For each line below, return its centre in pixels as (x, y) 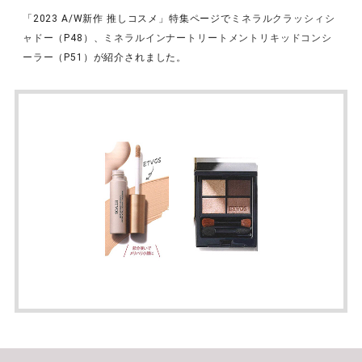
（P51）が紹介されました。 (120, 57)
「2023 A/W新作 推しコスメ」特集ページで (126, 19)
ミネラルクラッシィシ (283, 19)
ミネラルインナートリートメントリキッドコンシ (218, 38)
